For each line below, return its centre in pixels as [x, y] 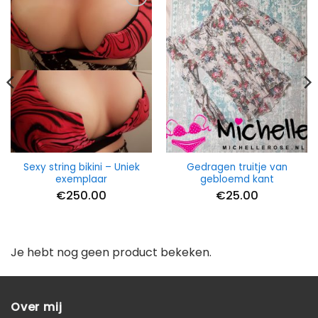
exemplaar [81, 180]
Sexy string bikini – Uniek [81, 168]
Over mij [37, 307]
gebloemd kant [237, 180]
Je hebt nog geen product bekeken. [111, 252]
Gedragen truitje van [237, 168]
